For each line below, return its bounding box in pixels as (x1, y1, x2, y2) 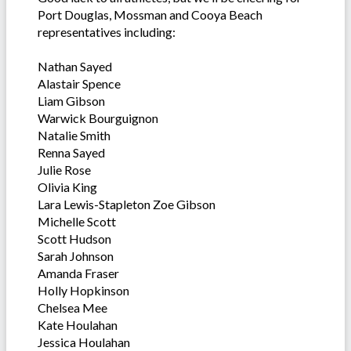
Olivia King (38, 179, 97, 195)
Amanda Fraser (38, 266, 119, 281)
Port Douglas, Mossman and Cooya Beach (38, 7, 262, 23)
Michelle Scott (38, 214, 116, 230)
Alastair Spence (38, 76, 121, 92)
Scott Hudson (38, 231, 111, 247)
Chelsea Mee (38, 300, 107, 316)
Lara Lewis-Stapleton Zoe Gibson (38, 197, 215, 212)
